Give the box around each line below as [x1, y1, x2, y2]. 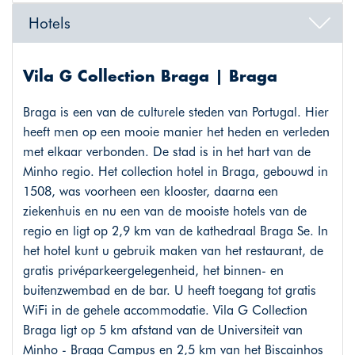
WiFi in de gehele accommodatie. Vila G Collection [22, 303, 307, 319]
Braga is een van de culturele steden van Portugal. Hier [22, 105, 329, 120]
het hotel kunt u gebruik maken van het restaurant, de [22, 243, 323, 259]
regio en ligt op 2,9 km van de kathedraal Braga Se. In [22, 223, 328, 239]
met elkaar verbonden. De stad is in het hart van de [22, 144, 311, 160]
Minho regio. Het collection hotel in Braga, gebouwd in [22, 164, 328, 180]
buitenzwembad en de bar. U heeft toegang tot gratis [22, 283, 316, 299]
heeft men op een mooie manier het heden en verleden [22, 124, 330, 140]
